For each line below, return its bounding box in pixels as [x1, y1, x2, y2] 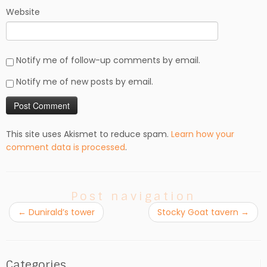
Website [6, 6, 40, 18]
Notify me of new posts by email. [16, 76, 153, 88]
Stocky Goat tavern [157, 206, 241, 218]
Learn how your [171, 128, 234, 140]
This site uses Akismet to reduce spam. [6, 128, 171, 140]
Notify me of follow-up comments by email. [16, 54, 200, 66]
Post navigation [71, 189, 196, 204]
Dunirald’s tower [26, 206, 95, 218]
